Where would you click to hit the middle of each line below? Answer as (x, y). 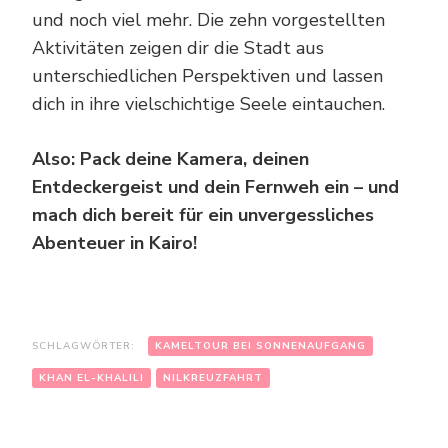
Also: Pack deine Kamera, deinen (170, 158)
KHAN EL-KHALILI (91, 377)
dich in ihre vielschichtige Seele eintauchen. (208, 103)
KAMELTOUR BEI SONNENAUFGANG (260, 345)
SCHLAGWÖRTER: (83, 345)
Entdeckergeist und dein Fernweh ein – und (215, 186)
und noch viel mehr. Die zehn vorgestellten (208, 19)
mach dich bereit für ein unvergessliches (203, 214)
